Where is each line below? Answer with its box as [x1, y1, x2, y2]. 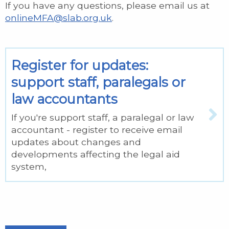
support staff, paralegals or [11, 74, 186, 90]
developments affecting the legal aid [11, 148, 180, 159]
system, [11, 161, 47, 172]
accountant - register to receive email [11, 124, 182, 135]
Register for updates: [11, 57, 148, 73]
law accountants [11, 90, 118, 107]
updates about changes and [11, 136, 141, 147]
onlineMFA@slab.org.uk [5, 12, 112, 23]
